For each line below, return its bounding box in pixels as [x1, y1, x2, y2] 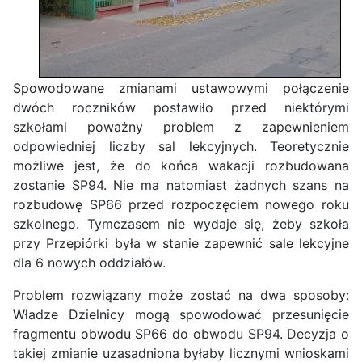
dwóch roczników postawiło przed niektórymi [13, 99, 349, 116]
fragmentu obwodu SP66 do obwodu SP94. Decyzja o [13, 326, 349, 343]
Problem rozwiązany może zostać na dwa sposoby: [13, 287, 349, 304]
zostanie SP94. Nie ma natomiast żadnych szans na [13, 177, 349, 194]
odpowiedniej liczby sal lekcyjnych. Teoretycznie [13, 138, 349, 155]
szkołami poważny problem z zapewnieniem [13, 119, 349, 136]
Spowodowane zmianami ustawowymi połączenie [13, 80, 349, 97]
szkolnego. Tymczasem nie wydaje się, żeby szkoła [13, 216, 349, 233]
